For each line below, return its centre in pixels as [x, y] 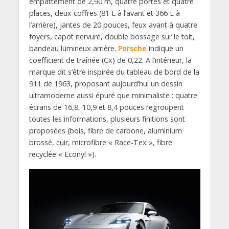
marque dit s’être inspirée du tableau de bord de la [114, 72]
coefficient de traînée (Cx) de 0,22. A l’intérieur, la [110, 60]
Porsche [132, 49]
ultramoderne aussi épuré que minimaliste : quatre [113, 96]
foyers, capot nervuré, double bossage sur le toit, [112, 37]
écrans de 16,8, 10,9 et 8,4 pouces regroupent [106, 107]
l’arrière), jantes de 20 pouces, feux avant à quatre [113, 25]
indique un [165, 49]
